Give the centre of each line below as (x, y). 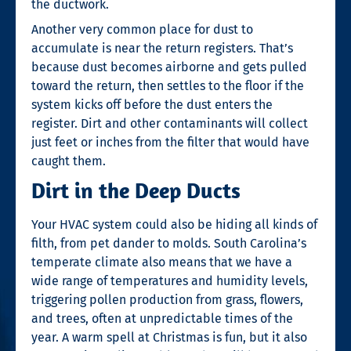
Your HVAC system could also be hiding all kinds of (174, 224)
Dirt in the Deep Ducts (136, 190)
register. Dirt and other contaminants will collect (170, 123)
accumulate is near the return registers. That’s (162, 48)
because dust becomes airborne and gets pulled (169, 67)
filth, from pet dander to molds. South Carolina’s (169, 243)
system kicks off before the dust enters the (152, 104)
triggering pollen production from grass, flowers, (167, 299)
